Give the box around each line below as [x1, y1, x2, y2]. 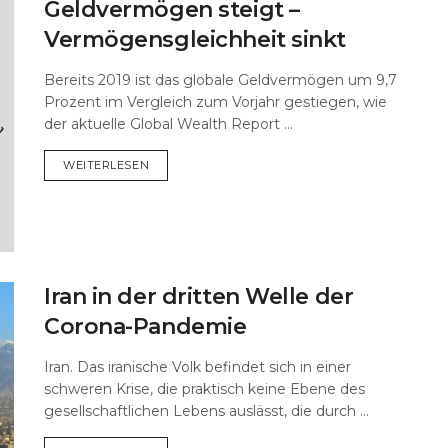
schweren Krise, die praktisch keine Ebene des [44, 380, 365, 399]
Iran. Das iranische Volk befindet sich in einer [44, 358, 351, 377]
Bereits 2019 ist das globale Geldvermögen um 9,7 [44, 70, 397, 89]
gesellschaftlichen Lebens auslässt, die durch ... [44, 402, 369, 421]
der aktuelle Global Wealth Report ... [44, 114, 293, 133]
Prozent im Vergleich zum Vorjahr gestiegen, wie [44, 92, 387, 111]
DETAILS [148, 156, 198, 171]
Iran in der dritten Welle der [44, 283, 354, 311]
